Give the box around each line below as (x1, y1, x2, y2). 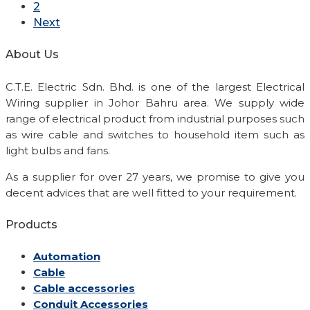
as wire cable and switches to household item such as (6, 127, 304, 141)
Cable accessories (33, 282, 135, 295)
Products (6, 217, 57, 231)
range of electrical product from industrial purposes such (6, 111, 304, 125)
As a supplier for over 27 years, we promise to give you (6, 170, 304, 183)
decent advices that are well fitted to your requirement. (6, 185, 297, 199)
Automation (33, 250, 100, 264)
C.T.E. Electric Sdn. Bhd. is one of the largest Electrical (6, 80, 304, 93)
